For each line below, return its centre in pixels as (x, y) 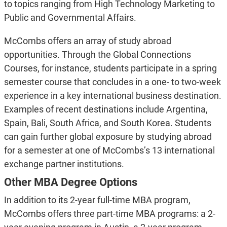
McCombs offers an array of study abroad (87, 41)
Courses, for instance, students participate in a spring (110, 68)
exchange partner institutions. (64, 164)
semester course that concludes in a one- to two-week (112, 82)
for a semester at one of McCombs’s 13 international (109, 150)
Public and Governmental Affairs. (70, 18)
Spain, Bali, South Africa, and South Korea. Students (107, 123)
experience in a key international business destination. (112, 96)
